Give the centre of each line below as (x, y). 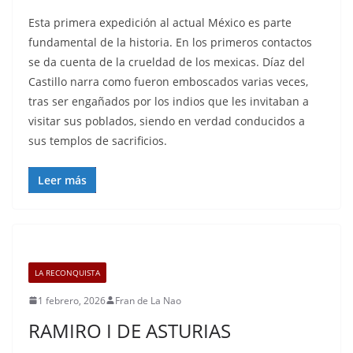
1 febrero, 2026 (72, 300)
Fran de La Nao (148, 300)
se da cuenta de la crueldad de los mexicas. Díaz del (167, 61)
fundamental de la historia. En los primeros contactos (170, 42)
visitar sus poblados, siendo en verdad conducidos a (167, 121)
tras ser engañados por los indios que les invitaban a (169, 101)
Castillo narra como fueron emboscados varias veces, (168, 81)
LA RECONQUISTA (67, 272)
